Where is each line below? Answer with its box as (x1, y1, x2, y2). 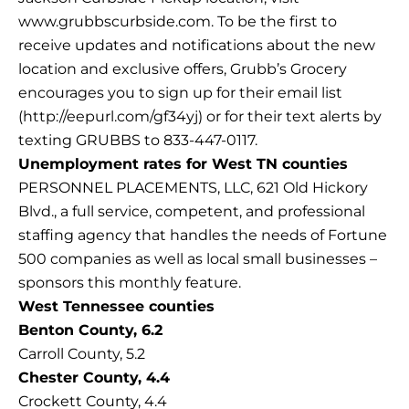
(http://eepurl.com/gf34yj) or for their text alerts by (18, 108, 382, 126)
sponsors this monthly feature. (18, 274, 241, 292)
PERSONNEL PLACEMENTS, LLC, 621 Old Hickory (18, 179, 368, 197)
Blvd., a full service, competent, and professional (18, 203, 365, 221)
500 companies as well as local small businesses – (18, 250, 377, 268)
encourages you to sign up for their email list (18, 84, 342, 102)
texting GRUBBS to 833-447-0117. (18, 131, 257, 150)
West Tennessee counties (18, 298, 215, 316)
